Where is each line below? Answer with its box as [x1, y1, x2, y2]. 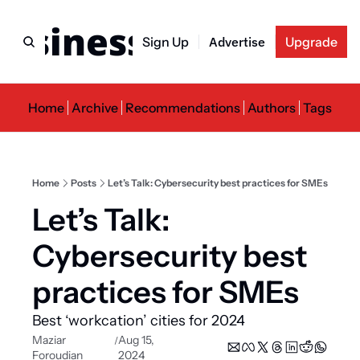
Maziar [32, 333, 66, 347]
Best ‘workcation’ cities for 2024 [32, 312, 245, 329]
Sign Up [142, 33, 189, 50]
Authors [247, 100, 296, 116]
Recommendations [125, 100, 240, 116]
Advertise [209, 33, 265, 50]
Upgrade [285, 33, 337, 50]
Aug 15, [118, 333, 155, 347]
